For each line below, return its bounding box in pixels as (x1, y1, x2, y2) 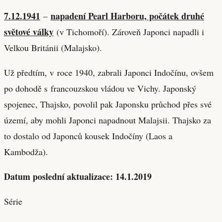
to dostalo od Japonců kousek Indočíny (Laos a (4, 129, 172, 142)
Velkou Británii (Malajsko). (4, 41, 102, 54)
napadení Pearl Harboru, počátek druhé (51, 9, 204, 22)
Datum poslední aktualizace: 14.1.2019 (4, 169, 152, 183)
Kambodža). (4, 145, 48, 158)
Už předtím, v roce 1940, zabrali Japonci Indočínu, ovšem (4, 66, 214, 78)
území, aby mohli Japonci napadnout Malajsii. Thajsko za (4, 113, 211, 126)
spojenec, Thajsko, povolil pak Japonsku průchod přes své (4, 98, 212, 110)
